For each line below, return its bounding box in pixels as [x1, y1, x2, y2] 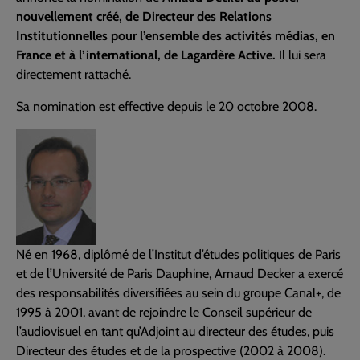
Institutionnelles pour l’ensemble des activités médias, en [16, 28, 335, 43]
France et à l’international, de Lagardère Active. [16, 47, 276, 63]
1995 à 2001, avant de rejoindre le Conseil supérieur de [16, 305, 312, 320]
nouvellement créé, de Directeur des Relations [16, 9, 272, 24]
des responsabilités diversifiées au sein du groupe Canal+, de [16, 285, 341, 301]
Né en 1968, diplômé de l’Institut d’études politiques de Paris [16, 247, 341, 262]
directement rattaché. [16, 67, 131, 82]
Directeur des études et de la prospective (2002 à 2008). [16, 343, 325, 358]
